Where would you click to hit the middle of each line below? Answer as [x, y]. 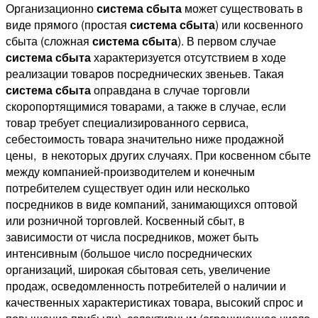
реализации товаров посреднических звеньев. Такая [145, 73]
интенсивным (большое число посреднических [129, 253]
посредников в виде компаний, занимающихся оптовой [152, 204]
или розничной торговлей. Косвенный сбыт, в [125, 220]
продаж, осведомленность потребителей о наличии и [146, 285]
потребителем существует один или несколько [128, 187]
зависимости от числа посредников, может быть [132, 236]
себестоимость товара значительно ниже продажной [145, 138]
